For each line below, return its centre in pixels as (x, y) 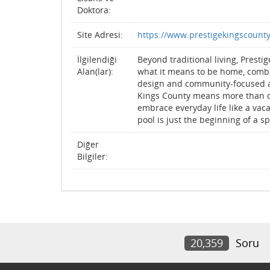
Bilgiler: (93, 156)
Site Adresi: (100, 35)
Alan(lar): (95, 71)
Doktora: (94, 10)
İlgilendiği (97, 59)
